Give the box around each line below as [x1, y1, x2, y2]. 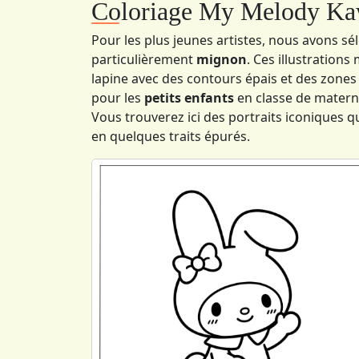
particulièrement [91, 50, 196, 68]
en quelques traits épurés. [91, 127, 250, 145]
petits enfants [144, 88, 234, 107]
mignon [196, 50, 247, 68]
